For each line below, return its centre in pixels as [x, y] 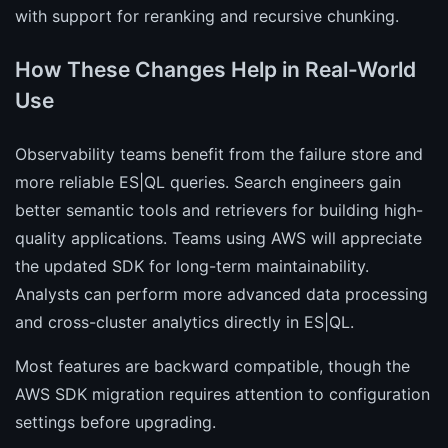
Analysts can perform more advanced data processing [221, 294]
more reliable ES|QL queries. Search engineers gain [208, 182]
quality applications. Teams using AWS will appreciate [218, 238]
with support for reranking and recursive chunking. [207, 16]
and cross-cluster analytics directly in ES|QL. [184, 322]
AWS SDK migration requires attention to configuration [222, 394]
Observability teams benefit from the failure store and [219, 154]
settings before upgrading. [115, 422]
